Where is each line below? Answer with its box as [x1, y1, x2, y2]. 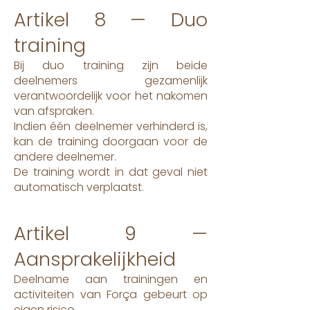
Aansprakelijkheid [14, 246, 176, 272]
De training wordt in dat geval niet [14, 164, 208, 180]
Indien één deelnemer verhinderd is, [14, 118, 208, 134]
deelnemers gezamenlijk [14, 73, 208, 89]
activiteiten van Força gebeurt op [14, 286, 208, 302]
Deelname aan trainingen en [14, 271, 208, 287]
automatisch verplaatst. [14, 179, 144, 195]
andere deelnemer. [14, 149, 116, 165]
